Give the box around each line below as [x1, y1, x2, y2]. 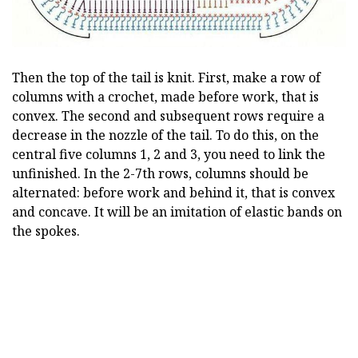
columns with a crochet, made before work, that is [12, 88, 319, 106]
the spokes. [12, 222, 80, 241]
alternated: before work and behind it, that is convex [12, 184, 335, 202]
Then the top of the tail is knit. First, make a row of [12, 69, 320, 87]
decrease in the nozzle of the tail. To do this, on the [12, 126, 319, 145]
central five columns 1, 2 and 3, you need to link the [12, 145, 325, 164]
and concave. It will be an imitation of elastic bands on [12, 203, 342, 221]
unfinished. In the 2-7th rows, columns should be [12, 165, 308, 183]
